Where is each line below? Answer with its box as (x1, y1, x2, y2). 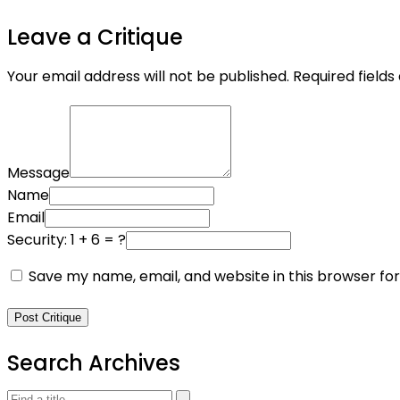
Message (7, 162, 70, 183)
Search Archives (7, 348, 180, 378)
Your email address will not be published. (7, 66, 289, 87)
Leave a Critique (7, 22, 183, 52)
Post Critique (14, 311, 81, 324)
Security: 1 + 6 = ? (7, 229, 126, 250)
